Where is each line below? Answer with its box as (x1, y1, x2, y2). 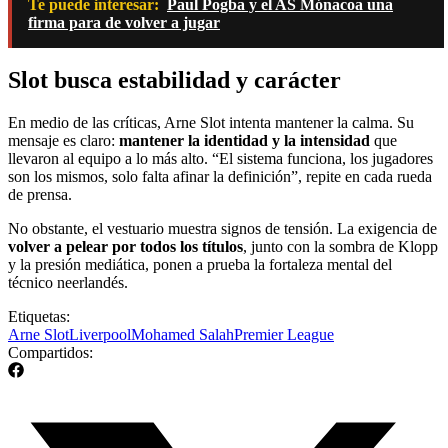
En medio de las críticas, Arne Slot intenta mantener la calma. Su (8, 114, 414, 132)
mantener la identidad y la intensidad (119, 132, 370, 150)
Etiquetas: (8, 308, 70, 326)
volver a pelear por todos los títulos (8, 238, 243, 256)
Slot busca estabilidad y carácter (8, 67, 341, 94)
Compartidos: (8, 344, 93, 362)
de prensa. (8, 186, 72, 204)
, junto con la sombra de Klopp (243, 238, 438, 256)
